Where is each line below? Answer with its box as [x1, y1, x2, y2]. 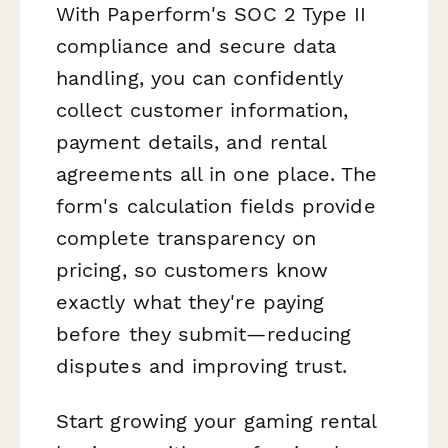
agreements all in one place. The [56, 161, 378, 186]
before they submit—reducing [56, 321, 352, 346]
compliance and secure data [56, 33, 337, 58]
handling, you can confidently [56, 65, 344, 90]
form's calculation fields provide [56, 193, 376, 218]
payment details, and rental [56, 129, 327, 154]
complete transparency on [56, 225, 316, 250]
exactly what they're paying [56, 289, 325, 314]
